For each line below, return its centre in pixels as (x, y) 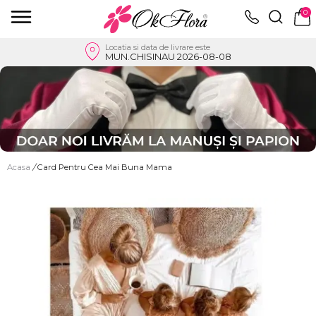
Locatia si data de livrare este (158, 47)
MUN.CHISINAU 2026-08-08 (168, 56)
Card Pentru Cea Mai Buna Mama (105, 167)
